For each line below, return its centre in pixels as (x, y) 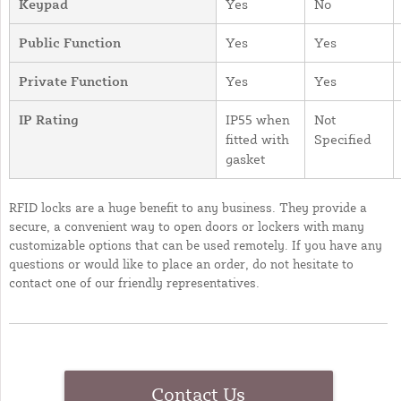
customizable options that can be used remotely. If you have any (196, 244)
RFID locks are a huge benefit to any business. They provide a (188, 207)
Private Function (73, 81)
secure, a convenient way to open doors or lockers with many (187, 226)
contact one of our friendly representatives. (134, 282)
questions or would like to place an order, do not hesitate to (181, 263)
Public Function (70, 42)
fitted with (257, 139)
